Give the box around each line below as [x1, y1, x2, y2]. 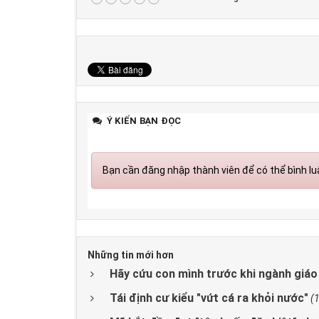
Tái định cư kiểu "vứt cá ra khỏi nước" [110, 291, 308, 305]
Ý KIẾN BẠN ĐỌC [104, 115, 182, 127]
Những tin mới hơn [88, 249, 174, 261]
